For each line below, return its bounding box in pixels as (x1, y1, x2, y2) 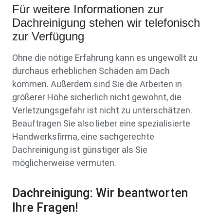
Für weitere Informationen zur (12, 2, 163, 16)
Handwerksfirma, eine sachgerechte (12, 131, 154, 142)
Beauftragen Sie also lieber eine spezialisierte (12, 118, 190, 128)
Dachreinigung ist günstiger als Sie (12, 144, 147, 155)
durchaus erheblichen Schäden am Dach (12, 65, 170, 76)
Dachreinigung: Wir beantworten (12, 186, 188, 200)
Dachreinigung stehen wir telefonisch (12, 16, 200, 29)
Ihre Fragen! (12, 200, 78, 215)
